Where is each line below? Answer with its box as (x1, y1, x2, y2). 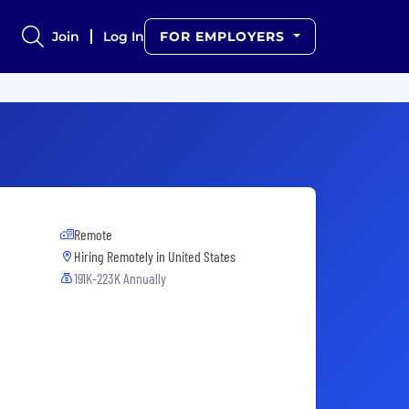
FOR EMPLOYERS (160, 28, 290, 45)
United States (168, 247, 236, 265)
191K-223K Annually (74, 269, 166, 287)
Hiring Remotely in (74, 247, 168, 265)
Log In (103, 28, 145, 45)
